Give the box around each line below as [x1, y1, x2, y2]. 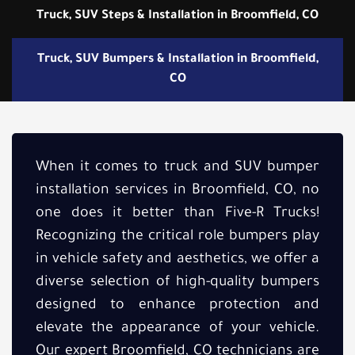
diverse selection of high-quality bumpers [36, 274, 319, 291]
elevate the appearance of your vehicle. [36, 320, 319, 337]
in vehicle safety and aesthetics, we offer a [36, 251, 319, 268]
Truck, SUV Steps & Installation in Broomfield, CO [36, 9, 319, 23]
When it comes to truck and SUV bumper [36, 159, 319, 176]
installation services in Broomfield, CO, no [36, 182, 319, 199]
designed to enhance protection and [36, 297, 319, 314]
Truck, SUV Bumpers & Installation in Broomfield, [36, 52, 319, 67]
